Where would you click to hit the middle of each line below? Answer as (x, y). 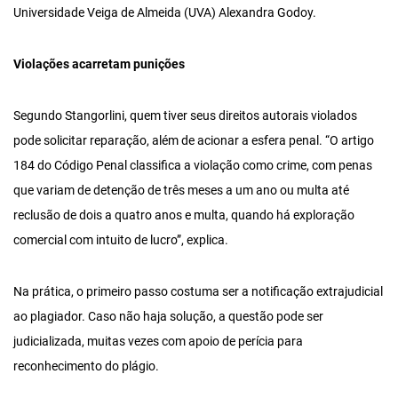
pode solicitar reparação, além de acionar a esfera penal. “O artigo (194, 141)
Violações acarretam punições (99, 64)
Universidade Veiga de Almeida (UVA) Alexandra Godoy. (165, 13)
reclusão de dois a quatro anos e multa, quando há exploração (184, 215)
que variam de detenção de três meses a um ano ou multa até (181, 191)
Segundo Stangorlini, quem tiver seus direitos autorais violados (185, 116)
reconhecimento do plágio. (86, 366)
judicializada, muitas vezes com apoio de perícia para (158, 342)
